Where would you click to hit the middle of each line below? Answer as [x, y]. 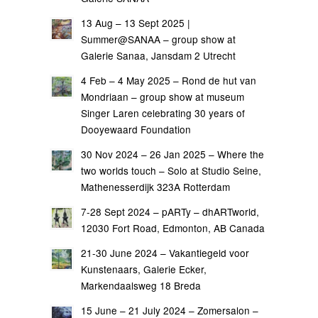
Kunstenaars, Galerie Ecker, [144, 269]
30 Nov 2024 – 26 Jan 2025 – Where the [172, 154]
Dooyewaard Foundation [136, 129]
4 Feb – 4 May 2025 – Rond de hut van [169, 80]
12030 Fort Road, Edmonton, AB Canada [173, 228]
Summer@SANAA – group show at [158, 39]
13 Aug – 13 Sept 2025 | [136, 23]
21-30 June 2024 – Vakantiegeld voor [165, 253]
